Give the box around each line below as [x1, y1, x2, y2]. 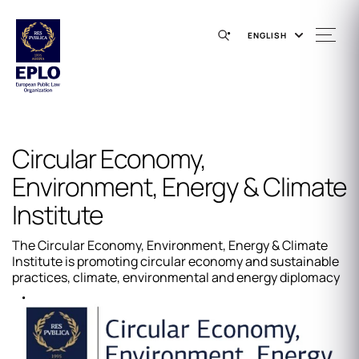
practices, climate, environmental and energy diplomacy [12, 268, 340, 286]
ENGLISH [248, 29, 287, 41]
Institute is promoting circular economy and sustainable [12, 252, 339, 270]
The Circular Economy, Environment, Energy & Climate [12, 236, 328, 254]
